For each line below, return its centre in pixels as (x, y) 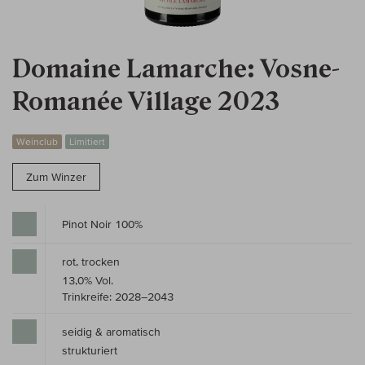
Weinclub (37, 142)
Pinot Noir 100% (102, 224)
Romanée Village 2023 (146, 102)
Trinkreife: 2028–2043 (118, 297)
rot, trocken (91, 262)
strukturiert (90, 351)
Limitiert (87, 142)
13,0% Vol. (88, 281)
